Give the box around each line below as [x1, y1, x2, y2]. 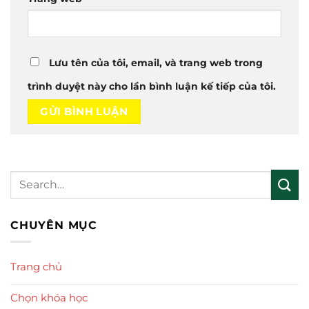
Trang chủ [10, 260, 62, 274]
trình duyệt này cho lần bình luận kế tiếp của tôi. [28, 80, 276, 92]
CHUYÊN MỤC [10, 218, 98, 232]
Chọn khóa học [10, 291, 88, 305]
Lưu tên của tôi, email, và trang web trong [49, 57, 263, 68]
